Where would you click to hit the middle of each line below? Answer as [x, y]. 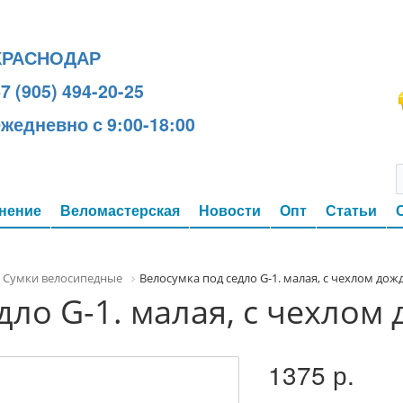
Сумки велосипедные [63, 278]
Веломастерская [120, 210]
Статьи [351, 210]
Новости [230, 210]
